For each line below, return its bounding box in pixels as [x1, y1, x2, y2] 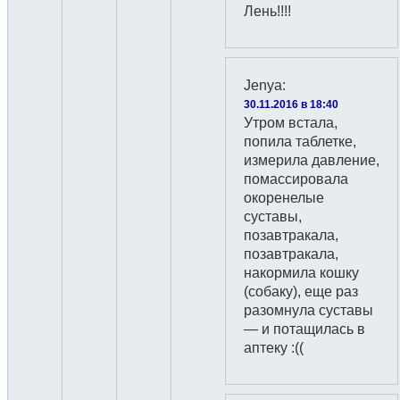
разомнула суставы [244, 303, 373, 318]
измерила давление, [244, 153, 379, 168]
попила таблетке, [244, 134, 356, 149]
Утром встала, [244, 115, 337, 130]
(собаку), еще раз [244, 284, 358, 299]
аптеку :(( [244, 340, 304, 355]
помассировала [244, 171, 348, 187]
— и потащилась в [244, 321, 365, 337]
